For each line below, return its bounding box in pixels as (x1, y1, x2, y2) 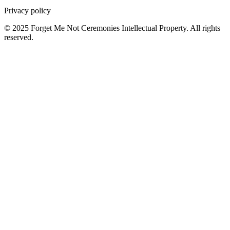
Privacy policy (4, 6, 51, 15)
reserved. (4, 32, 33, 42)
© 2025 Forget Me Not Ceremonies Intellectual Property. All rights (4, 23, 220, 32)
